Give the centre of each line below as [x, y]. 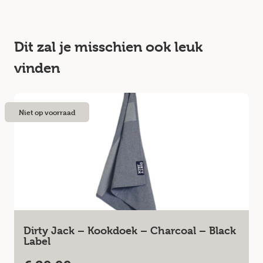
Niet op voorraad [47, 112]
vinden [37, 68]
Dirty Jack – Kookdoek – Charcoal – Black [130, 230]
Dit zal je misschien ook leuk [108, 47]
